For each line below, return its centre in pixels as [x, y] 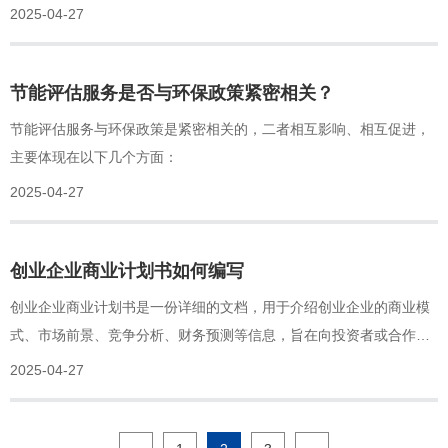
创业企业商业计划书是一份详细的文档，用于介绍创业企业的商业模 [220, 306]
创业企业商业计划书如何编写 [127, 270]
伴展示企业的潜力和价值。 [94, 362]
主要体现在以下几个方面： [94, 156]
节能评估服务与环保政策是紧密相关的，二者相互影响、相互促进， [220, 128]
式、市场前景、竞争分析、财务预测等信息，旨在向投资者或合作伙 [220, 334]
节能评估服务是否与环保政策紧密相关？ [172, 92]
